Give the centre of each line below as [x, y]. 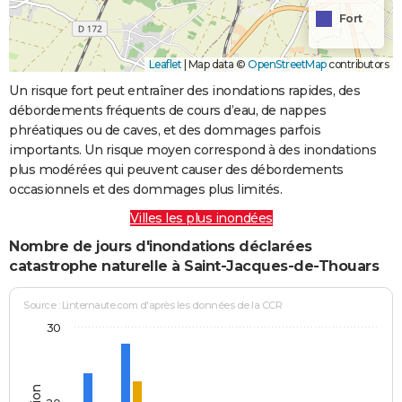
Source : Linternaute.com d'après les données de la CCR [153, 306]
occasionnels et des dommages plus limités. [145, 189]
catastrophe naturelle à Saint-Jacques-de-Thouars [194, 266]
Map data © [217, 64]
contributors [357, 64]
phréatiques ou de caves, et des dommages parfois [165, 130]
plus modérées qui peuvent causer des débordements [176, 169]
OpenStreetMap [287, 64]
